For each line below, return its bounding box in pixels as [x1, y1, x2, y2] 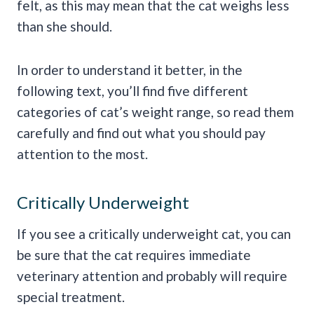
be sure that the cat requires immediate [17, 246, 251, 263]
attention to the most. [17, 145, 148, 162]
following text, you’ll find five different [17, 82, 248, 99]
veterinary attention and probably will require [17, 267, 287, 284]
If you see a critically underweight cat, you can [17, 225, 291, 242]
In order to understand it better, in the [17, 61, 243, 78]
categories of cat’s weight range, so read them [17, 103, 294, 120]
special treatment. [17, 288, 125, 305]
